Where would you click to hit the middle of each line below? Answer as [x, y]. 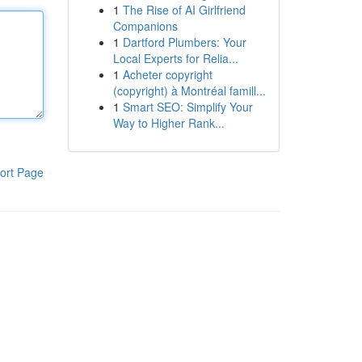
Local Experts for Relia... [175, 58]
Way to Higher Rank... [168, 123]
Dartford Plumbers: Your [184, 42]
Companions [145, 26]
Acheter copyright [167, 74]
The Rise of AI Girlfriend [184, 10]
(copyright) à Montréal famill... [189, 90]
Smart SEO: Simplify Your [187, 107]
